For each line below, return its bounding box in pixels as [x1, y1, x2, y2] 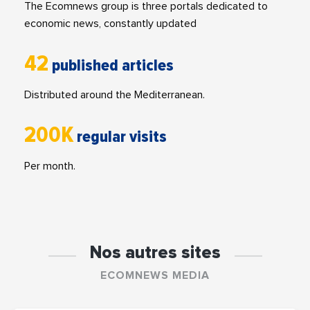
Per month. [24, 161, 75, 172]
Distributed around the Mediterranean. [24, 89, 205, 101]
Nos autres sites [89, 244, 221, 262]
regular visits [77, 127, 167, 147]
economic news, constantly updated [24, 18, 197, 30]
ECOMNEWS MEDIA [100, 270, 210, 282]
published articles [52, 55, 174, 76]
